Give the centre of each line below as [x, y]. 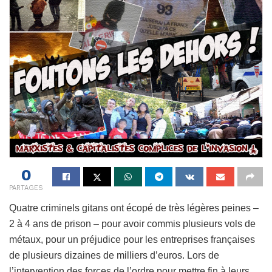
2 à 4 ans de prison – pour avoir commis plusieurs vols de [132, 223]
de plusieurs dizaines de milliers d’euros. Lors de [114, 255]
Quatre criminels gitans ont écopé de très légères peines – [134, 208]
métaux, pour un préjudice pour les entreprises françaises [132, 239]
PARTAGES [26, 188]
